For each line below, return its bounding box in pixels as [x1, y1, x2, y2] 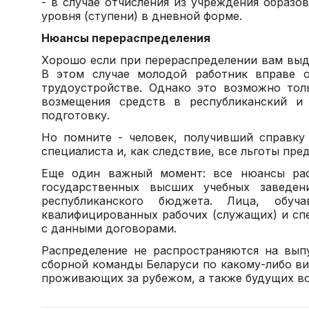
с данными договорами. [41, 221, 177, 235]
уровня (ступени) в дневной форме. [41, 9, 242, 23]
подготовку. [41, 108, 110, 122]
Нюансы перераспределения [41, 31, 210, 45]
